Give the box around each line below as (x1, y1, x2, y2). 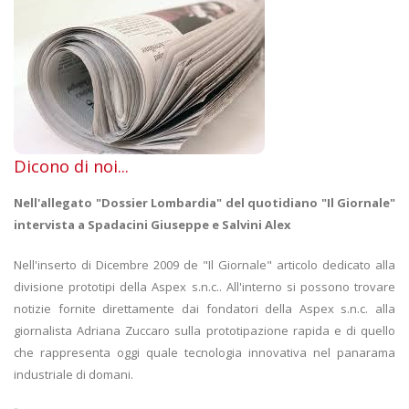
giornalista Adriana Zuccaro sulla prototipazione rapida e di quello (14, 321, 395, 339)
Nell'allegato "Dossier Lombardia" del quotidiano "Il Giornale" (14, 194, 395, 211)
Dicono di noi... (14, 154, 129, 177)
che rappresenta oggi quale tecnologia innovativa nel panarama (14, 343, 395, 361)
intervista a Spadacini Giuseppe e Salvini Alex (14, 215, 291, 233)
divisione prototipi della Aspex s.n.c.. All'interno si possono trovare (14, 278, 395, 295)
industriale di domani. (14, 365, 133, 383)
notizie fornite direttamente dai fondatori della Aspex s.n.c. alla (14, 299, 395, 317)
